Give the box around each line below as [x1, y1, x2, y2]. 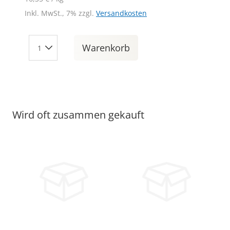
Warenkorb [82, 42, 130, 54]
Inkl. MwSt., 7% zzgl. [25, 8, 96, 18]
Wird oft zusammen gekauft [12, 108, 144, 122]
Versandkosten [96, 8, 147, 18]
